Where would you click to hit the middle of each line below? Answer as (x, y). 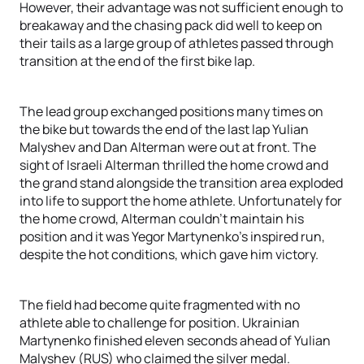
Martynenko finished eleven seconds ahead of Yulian (175, 340)
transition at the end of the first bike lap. (137, 61)
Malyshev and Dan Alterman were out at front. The (168, 147)
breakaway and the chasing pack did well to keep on (171, 25)
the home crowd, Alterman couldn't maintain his (162, 219)
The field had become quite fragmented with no (160, 305)
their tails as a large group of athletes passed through (177, 43)
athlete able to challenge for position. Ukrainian (160, 323)
